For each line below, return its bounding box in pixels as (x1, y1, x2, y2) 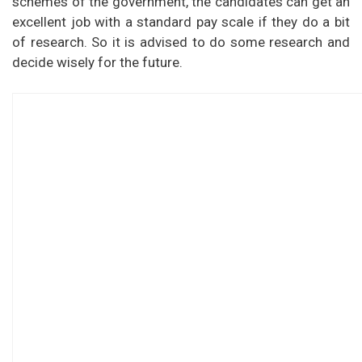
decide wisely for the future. (12, 53, 183, 70)
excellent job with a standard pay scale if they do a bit (12, 13, 350, 30)
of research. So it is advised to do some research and (12, 33, 350, 50)
